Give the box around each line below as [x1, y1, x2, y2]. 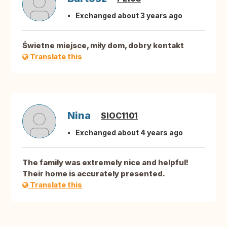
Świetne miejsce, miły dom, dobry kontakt [22, 41, 184, 51]
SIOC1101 [101, 110, 138, 121]
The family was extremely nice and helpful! [22, 158, 188, 168]
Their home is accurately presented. [22, 169, 165, 179]
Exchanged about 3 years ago [75, 11, 182, 20]
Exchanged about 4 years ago [75, 128, 183, 137]
